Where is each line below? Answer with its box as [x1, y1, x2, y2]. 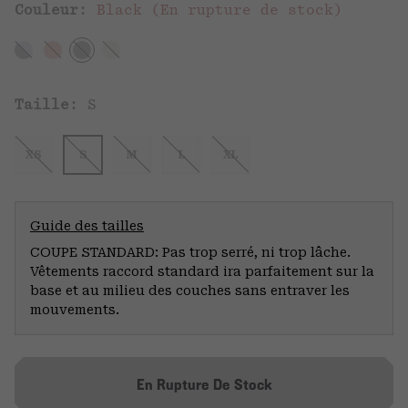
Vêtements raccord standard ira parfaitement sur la [30, 263, 374, 279]
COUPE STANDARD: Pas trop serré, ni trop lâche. [30, 244, 351, 260]
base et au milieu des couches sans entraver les [30, 282, 350, 298]
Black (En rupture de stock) [97, 2, 342, 17]
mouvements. [30, 301, 119, 317]
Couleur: [15, 2, 97, 17]
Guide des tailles [30, 218, 144, 233]
